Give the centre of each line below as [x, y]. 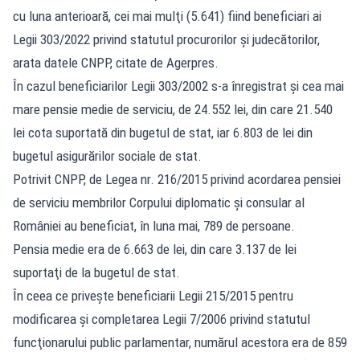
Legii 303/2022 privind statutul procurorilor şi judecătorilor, [166, 39]
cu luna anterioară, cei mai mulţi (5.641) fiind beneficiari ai [167, 16]
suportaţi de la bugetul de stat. [96, 272]
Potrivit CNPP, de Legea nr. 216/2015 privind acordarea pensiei [177, 179]
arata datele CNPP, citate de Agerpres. [116, 62]
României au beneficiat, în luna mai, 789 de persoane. [154, 225]
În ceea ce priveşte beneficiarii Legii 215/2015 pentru [153, 295]
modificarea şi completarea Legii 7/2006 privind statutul [162, 319]
